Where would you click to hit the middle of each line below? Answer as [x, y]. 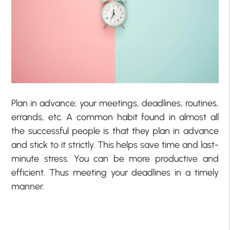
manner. [28, 187]
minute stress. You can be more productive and [115, 159]
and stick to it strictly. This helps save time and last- [115, 145]
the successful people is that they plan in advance [115, 131]
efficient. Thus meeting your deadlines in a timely [115, 173]
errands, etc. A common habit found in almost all [115, 117]
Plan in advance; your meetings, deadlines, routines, [115, 103]
